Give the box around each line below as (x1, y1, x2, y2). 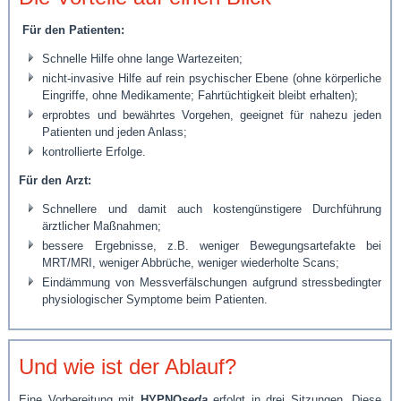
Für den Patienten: (19, 22, 125, 37)
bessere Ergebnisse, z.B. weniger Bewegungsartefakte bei (42, 238, 382, 252)
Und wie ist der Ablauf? (19, 354, 237, 379)
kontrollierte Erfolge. (42, 144, 147, 158)
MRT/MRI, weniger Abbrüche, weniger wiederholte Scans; (42, 255, 340, 269)
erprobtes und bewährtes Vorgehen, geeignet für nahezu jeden (42, 107, 382, 122)
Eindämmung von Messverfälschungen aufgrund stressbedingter (42, 275, 382, 289)
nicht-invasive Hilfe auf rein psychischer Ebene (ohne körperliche (42, 71, 382, 85)
